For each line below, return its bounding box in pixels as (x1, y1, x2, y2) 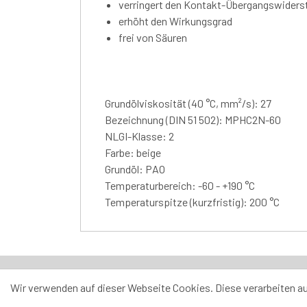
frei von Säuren (119, 30, 187, 44)
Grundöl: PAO (105, 162, 165, 175)
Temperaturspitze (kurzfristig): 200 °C (105, 195, 280, 208)
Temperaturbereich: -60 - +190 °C (105, 178, 255, 192)
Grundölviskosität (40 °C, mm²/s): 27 (105, 96, 271, 110)
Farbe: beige (105, 145, 161, 159)
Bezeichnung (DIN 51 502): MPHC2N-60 (105, 112, 281, 126)
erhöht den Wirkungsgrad (119, 14, 232, 27)
